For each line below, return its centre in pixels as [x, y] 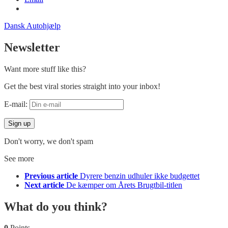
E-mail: [17, 104]
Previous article [51, 176]
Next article [44, 185]
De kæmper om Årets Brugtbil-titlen [124, 185]
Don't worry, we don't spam [49, 141]
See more [19, 158]
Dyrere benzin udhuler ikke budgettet [140, 176]
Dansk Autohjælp [32, 25]
